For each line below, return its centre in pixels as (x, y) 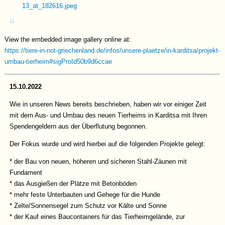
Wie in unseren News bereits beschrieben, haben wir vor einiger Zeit (108, 104)
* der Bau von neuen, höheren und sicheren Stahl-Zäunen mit (98, 161)
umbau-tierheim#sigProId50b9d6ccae (59, 62)
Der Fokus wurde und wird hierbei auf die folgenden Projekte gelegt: (108, 144)
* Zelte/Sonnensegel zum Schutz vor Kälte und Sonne (88, 206)
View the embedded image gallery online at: (68, 39)
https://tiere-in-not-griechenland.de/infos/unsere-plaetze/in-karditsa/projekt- (113, 50)
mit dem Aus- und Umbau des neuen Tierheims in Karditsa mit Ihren (108, 115)
